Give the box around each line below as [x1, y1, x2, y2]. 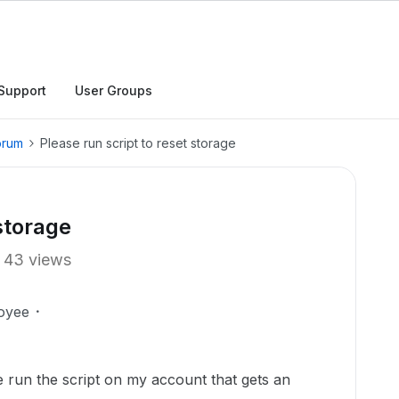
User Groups [75, 83, 152, 98]
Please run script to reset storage [40, 135, 236, 151]
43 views [4, 250, 71, 269]
